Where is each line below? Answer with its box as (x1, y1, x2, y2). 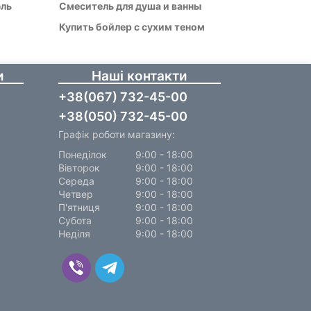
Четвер (58, 187, 94, 200)
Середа (58, 174, 95, 187)
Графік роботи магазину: (58, 128, 176, 140)
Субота (58, 214, 92, 226)
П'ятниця (58, 201, 101, 213)
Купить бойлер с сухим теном (59, 20, 205, 33)
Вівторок (58, 161, 101, 174)
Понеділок (58, 148, 108, 160)
